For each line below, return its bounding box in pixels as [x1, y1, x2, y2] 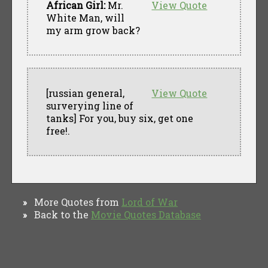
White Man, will [45, 11, 124, 24]
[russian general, [45, 86, 124, 99]
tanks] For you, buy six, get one [45, 111, 193, 124]
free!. [45, 124, 70, 137]
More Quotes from [27, 195, 121, 208]
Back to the [27, 208, 91, 221]
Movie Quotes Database [91, 208, 201, 221]
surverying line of [45, 99, 133, 112]
